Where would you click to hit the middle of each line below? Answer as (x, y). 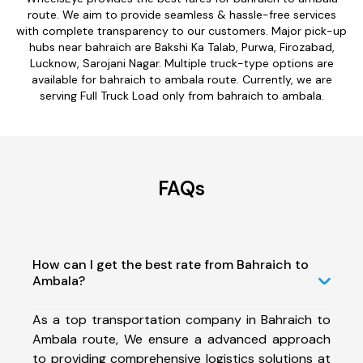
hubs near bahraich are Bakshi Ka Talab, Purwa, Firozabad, (181, 47)
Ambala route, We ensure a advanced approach (181, 339)
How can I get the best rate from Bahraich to (171, 264)
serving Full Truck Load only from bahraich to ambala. (181, 95)
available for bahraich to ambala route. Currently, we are (181, 79)
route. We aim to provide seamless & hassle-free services (181, 14)
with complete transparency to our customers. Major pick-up (181, 30)
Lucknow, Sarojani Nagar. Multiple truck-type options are (181, 63)
